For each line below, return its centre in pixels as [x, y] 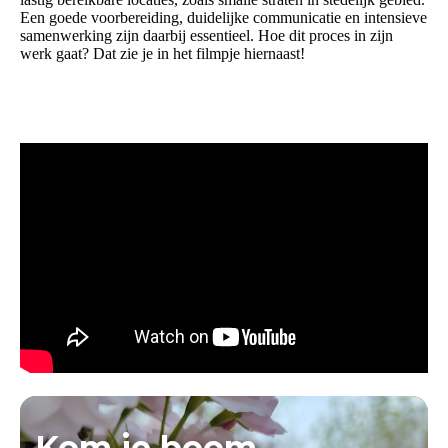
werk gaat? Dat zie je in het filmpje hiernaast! [162, 53]
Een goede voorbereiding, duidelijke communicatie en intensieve [223, 17]
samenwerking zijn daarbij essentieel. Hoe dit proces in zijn [206, 35]
